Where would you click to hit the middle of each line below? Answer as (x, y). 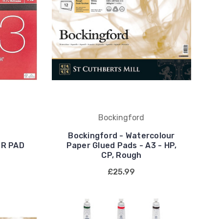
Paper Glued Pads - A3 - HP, (121, 145)
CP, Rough (121, 155)
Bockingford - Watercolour (121, 135)
